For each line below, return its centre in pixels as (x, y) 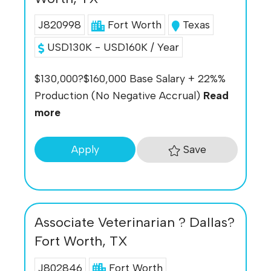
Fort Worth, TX (81, 241)
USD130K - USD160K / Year (111, 47)
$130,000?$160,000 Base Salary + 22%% (130, 78)
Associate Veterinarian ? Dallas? (135, 223)
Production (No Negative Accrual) (119, 95)
